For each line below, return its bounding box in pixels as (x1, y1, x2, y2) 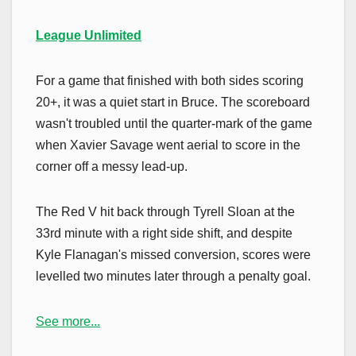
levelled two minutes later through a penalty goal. (36, 269, 311, 283)
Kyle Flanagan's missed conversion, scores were (36, 247, 311, 261)
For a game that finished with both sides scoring (36, 73, 304, 87)
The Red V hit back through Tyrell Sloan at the (36, 204, 295, 219)
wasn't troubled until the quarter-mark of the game (36, 116, 312, 130)
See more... (36, 314, 100, 328)
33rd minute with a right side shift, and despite (36, 226, 292, 240)
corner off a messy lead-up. (36, 159, 188, 173)
